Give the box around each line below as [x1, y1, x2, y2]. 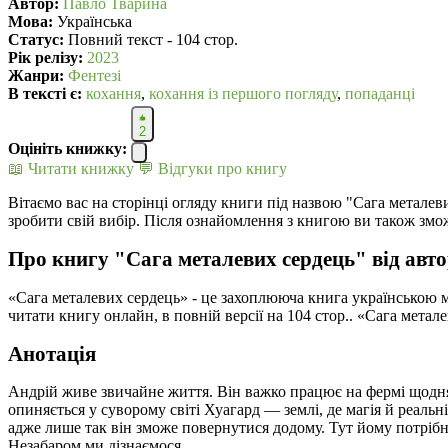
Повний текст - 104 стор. [64, 31, 238, 49]
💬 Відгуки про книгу [138, 160, 287, 178]
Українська [53, 13, 132, 31]
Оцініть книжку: [8, 140, 127, 158]
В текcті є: [8, 85, 82, 103]
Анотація [8, 341, 96, 365]
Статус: [8, 31, 64, 49]
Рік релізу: [8, 49, 83, 67]
